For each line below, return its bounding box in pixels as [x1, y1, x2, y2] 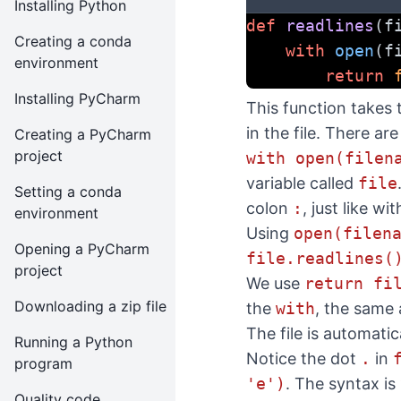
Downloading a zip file [14, 297, 166, 315]
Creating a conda [14, 32, 132, 50]
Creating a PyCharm [14, 125, 151, 143]
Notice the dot [246, 349, 361, 368]
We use [246, 274, 304, 293]
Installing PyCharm [14, 90, 141, 107]
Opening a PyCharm [14, 240, 149, 258]
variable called [246, 174, 358, 192]
